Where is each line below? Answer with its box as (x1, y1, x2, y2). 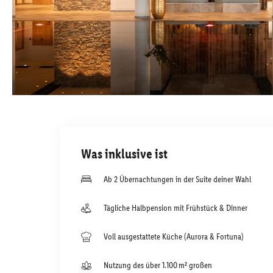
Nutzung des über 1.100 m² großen (104, 260, 212, 271)
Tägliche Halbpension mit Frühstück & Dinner (104, 202, 247, 213)
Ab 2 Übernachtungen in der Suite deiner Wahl (104, 174, 251, 185)
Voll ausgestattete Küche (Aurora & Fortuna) (104, 231, 244, 242)
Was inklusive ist (81, 145, 168, 162)
